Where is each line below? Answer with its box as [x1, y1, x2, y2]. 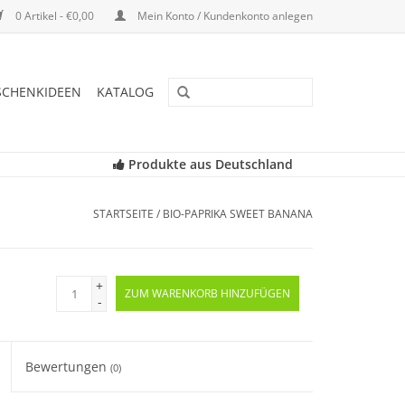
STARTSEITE [93, 206, 154, 221]
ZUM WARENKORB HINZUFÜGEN [125, 286, 290, 301]
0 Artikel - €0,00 [13, 8, 97, 24]
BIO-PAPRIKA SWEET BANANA [163, 206, 313, 221]
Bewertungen [25, 358, 111, 375]
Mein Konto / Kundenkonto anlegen [135, 8, 313, 24]
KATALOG [97, 83, 154, 100]
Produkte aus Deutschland [124, 155, 293, 173]
